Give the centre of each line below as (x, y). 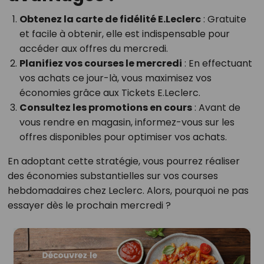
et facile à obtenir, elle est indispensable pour (124, 34)
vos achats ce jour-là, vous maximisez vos (115, 78)
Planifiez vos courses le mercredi (100, 64)
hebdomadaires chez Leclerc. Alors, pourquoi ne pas (128, 191)
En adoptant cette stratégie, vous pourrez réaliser (123, 161)
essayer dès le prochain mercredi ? (89, 206)
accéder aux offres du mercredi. (93, 49)
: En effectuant (217, 64)
